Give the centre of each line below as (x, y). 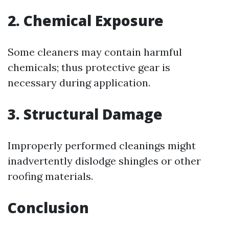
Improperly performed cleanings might (102, 145)
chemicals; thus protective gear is (89, 67)
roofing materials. (50, 176)
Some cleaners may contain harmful (95, 52)
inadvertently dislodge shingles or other (104, 161)
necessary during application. (79, 83)
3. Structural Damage (85, 114)
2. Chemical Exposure (86, 20)
